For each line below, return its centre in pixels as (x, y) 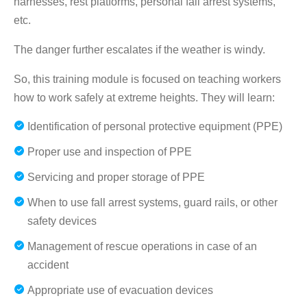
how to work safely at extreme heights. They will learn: (144, 98)
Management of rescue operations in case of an (142, 247)
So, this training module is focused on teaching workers (147, 79)
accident (48, 265)
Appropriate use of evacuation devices (120, 291)
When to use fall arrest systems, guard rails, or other (152, 203)
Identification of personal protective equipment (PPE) (155, 127)
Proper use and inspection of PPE (110, 152)
